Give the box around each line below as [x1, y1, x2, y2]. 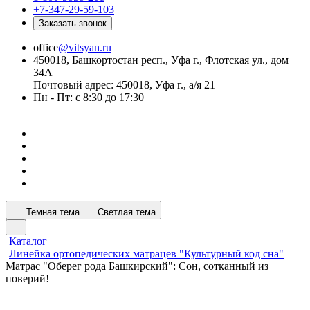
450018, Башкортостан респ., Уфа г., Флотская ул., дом [33, 54, 289, 66]
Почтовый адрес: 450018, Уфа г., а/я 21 [33, 79, 215, 91]
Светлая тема [98, 207, 156, 217]
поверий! [6, 273, 49, 284]
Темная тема [26, 207, 80, 217]
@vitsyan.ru [58, 42, 111, 53]
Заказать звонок [39, 18, 107, 28]
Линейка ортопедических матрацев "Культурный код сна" [9, 248, 284, 259]
